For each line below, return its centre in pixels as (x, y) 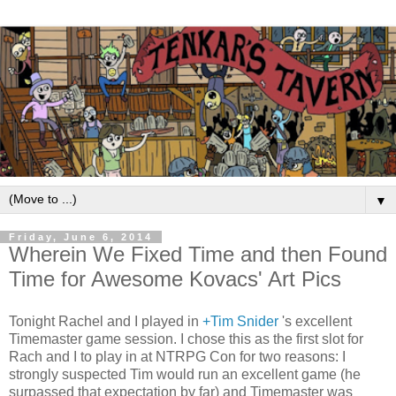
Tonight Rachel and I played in (106, 321)
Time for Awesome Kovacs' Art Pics (175, 279)
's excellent (315, 321)
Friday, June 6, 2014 (81, 237)
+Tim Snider (240, 321)
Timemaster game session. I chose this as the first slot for (186, 339)
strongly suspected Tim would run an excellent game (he (185, 374)
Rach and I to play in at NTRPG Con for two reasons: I (177, 356)
